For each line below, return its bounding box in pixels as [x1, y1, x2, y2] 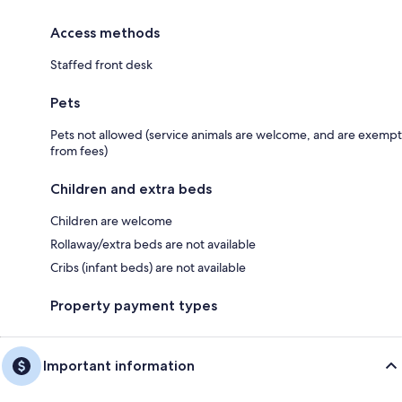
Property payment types [50, 297, 217, 315]
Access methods [50, 24, 160, 42]
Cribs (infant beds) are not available [50, 259, 246, 276]
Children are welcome [50, 213, 172, 230]
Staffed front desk [50, 57, 153, 74]
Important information [43, 357, 195, 375]
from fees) [50, 143, 108, 160]
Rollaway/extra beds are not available [50, 236, 256, 253]
